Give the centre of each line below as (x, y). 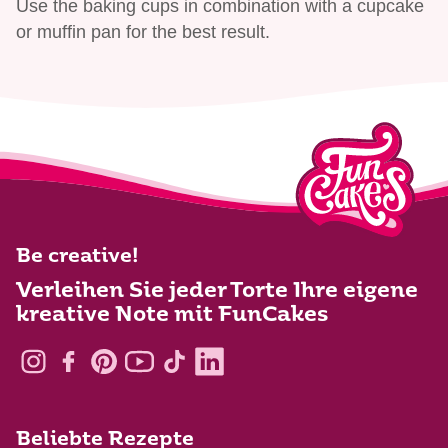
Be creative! (77, 258)
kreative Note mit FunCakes (172, 316)
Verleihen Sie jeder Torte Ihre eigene (217, 292)
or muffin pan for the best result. (143, 32)
